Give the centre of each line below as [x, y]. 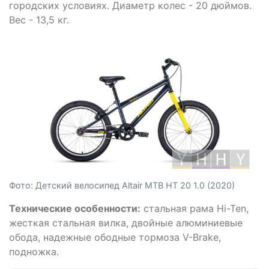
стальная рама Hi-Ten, [195, 208]
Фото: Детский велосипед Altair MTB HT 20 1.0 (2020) [122, 185]
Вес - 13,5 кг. [39, 20]
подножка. [34, 251]
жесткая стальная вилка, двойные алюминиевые [126, 222]
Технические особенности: [75, 208]
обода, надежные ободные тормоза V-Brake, [115, 237]
